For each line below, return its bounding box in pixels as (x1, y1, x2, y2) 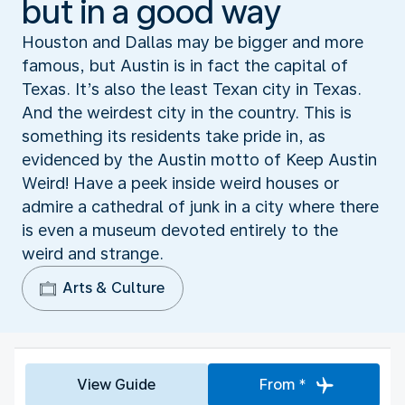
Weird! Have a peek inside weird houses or (22, 173, 339, 193)
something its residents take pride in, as (22, 126, 325, 146)
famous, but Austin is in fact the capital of (22, 55, 348, 75)
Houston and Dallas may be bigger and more (22, 32, 363, 52)
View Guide (77, 375, 156, 393)
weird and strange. (22, 243, 164, 263)
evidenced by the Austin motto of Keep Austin (22, 149, 377, 169)
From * (259, 375, 306, 393)
